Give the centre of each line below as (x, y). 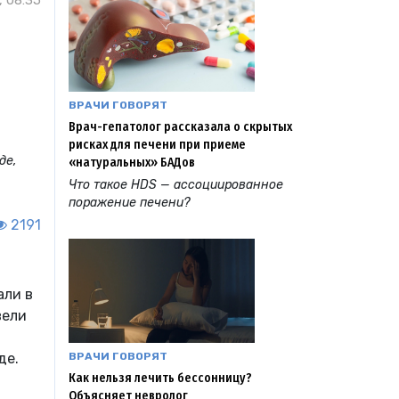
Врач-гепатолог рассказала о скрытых (180, 126)
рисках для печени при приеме (157, 144)
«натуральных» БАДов (132, 162)
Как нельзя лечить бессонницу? (160, 379)
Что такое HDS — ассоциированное (176, 184)
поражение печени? (129, 202)
